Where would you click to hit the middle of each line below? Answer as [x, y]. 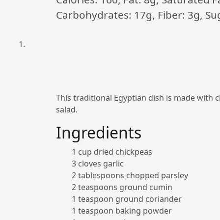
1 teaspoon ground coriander [127, 199]
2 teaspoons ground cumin [122, 187]
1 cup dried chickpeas [112, 152]
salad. [67, 110]
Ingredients [99, 132]
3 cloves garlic [98, 164]
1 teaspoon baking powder [122, 211]
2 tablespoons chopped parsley [130, 175]
